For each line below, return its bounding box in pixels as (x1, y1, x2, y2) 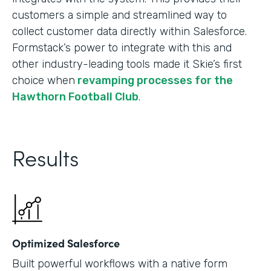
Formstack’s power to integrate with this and (12, 41, 232, 54)
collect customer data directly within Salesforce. (12, 25, 247, 38)
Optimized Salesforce (12, 235, 120, 250)
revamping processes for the (75, 74, 233, 87)
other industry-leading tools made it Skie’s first (12, 57, 242, 71)
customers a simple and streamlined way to (12, 8, 227, 22)
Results (12, 142, 79, 172)
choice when (12, 74, 75, 87)
